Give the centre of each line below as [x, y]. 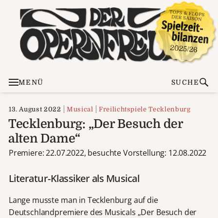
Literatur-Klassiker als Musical [74, 178]
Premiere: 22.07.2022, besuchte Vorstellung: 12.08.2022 [108, 153]
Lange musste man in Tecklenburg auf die [83, 200]
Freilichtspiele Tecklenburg [145, 109]
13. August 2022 [35, 109]
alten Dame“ [44, 138]
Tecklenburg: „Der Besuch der [95, 124]
